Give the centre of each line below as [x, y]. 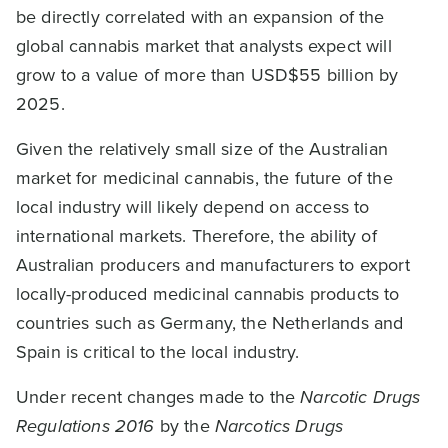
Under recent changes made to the [158, 397]
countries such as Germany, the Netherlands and [210, 323]
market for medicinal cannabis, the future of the [204, 178]
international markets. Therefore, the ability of [196, 236]
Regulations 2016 [85, 426]
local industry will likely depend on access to [193, 207]
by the [184, 426]
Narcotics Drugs [279, 426]
